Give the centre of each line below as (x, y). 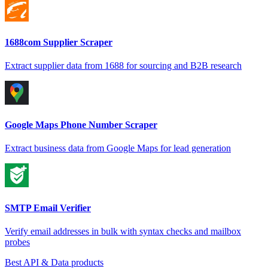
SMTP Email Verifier (48, 208)
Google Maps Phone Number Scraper (81, 125)
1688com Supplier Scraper (59, 42)
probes (17, 242)
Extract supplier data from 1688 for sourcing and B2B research (123, 65)
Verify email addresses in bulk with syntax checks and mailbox (123, 231)
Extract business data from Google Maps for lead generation (118, 148)
